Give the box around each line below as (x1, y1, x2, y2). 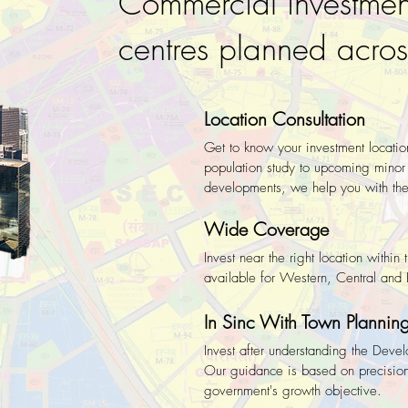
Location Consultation (204, 107, 365, 131)
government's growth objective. (204, 382, 386, 400)
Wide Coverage (204, 217, 329, 241)
